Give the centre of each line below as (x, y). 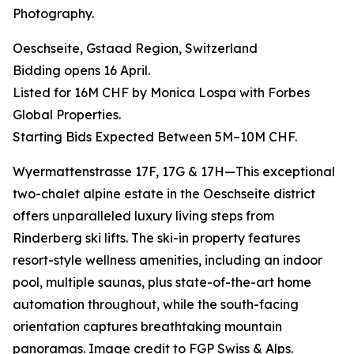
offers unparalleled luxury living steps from (143, 216)
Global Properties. (67, 115)
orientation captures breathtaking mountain (147, 327)
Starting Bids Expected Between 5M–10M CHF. (155, 137)
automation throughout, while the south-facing (156, 305)
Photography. (53, 14)
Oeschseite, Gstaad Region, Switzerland (135, 49)
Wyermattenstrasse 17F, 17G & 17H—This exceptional (174, 172)
